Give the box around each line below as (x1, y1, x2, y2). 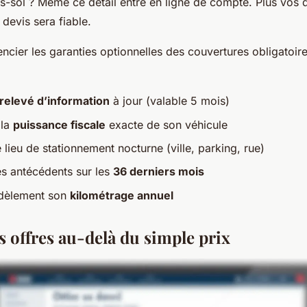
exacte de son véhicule (106, 117, 228, 132)
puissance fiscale (13, 117, 106, 132)
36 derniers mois (113, 164, 204, 179)
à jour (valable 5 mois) (110, 94, 230, 108)
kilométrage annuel (70, 188, 173, 202)
